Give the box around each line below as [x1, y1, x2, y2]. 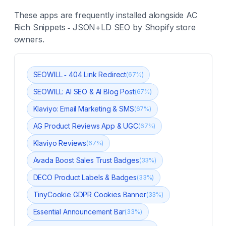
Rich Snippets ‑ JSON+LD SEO [14, 22, 131, 32]
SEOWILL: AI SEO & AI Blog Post [33, 87, 135, 96]
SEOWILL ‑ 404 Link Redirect [33, 70, 127, 79]
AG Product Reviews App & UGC [33, 122, 139, 130]
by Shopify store [130, 22, 196, 32]
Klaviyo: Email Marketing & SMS [33, 104, 134, 113]
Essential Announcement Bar [33, 207, 125, 216]
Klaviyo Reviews [33, 139, 87, 147]
